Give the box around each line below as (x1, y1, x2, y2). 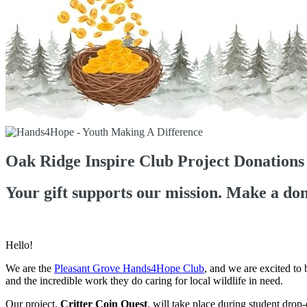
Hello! (5, 239, 33, 251)
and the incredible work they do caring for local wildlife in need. (5, 275, 283, 287)
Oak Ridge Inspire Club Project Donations (5, 151, 304, 170)
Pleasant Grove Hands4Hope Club (54, 262, 204, 275)
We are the (5, 262, 54, 275)
